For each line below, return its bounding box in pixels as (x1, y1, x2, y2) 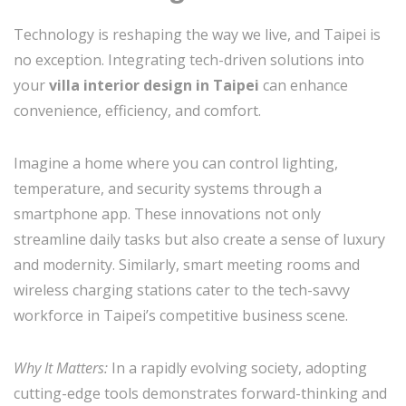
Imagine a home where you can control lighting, (14, 152, 338, 173)
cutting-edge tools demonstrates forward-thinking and (14, 382, 387, 403)
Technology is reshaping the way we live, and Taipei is (14, 24, 381, 44)
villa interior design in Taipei (49, 74, 263, 95)
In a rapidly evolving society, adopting (111, 357, 367, 378)
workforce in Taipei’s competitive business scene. (14, 304, 348, 325)
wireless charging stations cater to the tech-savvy (14, 279, 350, 300)
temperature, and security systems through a (14, 178, 322, 198)
